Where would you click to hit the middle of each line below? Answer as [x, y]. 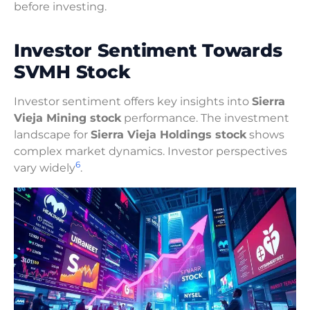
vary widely [45, 168]
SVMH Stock [72, 72]
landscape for [52, 135]
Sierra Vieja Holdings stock [168, 135]
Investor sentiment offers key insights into [133, 102]
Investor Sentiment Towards [148, 51]
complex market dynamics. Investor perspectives [151, 152]
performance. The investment [205, 118]
